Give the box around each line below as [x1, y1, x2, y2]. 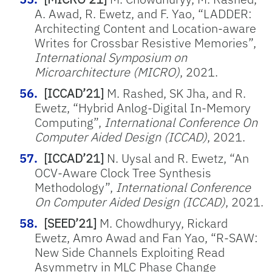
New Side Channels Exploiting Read [35, 244, 225, 260]
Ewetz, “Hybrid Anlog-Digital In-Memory [35, 100, 251, 116]
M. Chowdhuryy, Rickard [97, 215, 228, 231]
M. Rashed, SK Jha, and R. [104, 85, 246, 101]
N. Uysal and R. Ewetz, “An [104, 150, 249, 166]
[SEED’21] [44, 215, 97, 231]
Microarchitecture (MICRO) [35, 64, 180, 80]
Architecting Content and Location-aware [35, 20, 256, 36]
